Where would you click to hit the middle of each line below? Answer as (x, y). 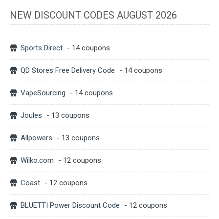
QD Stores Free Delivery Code (68, 70)
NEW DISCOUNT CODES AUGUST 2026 (93, 15)
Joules (31, 115)
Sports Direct (42, 48)
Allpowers (36, 138)
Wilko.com (37, 160)
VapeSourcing (43, 93)
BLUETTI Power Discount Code (70, 205)
